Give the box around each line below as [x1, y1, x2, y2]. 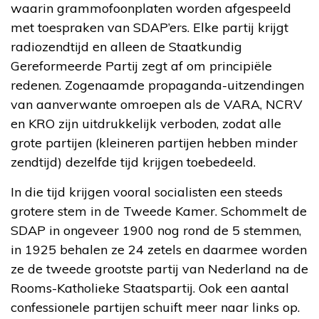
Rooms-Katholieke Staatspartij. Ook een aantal [11, 279, 289, 296]
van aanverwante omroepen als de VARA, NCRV [11, 95, 303, 113]
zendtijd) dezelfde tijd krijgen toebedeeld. [11, 153, 256, 170]
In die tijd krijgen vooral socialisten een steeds [11, 183, 283, 200]
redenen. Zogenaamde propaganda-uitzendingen [11, 76, 304, 93]
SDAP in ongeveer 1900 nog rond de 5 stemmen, [11, 221, 301, 239]
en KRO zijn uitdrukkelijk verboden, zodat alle [11, 115, 281, 132]
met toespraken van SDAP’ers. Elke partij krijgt [11, 19, 288, 36]
